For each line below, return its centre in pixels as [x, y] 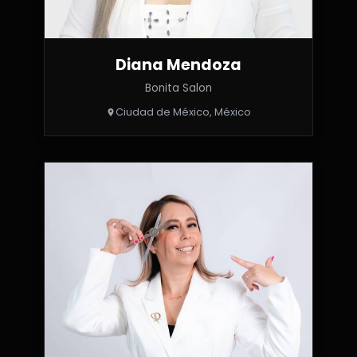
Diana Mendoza [178, 65]
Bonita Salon [178, 88]
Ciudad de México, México [183, 112]
